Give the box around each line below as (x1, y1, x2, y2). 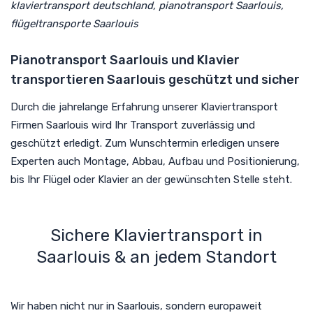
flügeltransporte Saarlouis (10, 17, 138, 30)
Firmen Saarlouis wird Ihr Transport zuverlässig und (10, 118, 255, 131)
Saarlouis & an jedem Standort (36, 247, 277, 267)
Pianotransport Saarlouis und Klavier (10, 52, 240, 68)
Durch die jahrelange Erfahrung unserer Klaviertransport (10, 100, 278, 113)
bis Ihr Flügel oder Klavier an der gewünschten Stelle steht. (10, 173, 292, 186)
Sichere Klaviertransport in (50, 225, 263, 245)
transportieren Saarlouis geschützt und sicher (10, 71, 300, 87)
